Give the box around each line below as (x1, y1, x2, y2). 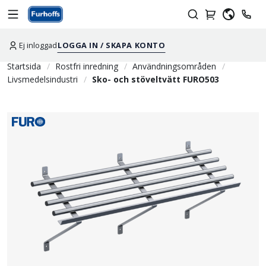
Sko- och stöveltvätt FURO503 (92, 74, 220, 85)
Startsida (7, 61, 41, 72)
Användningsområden (132, 61, 217, 72)
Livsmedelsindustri (7, 74, 78, 85)
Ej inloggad (19, 40, 57, 50)
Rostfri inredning (55, 61, 119, 72)
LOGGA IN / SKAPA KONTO (58, 40, 166, 50)
